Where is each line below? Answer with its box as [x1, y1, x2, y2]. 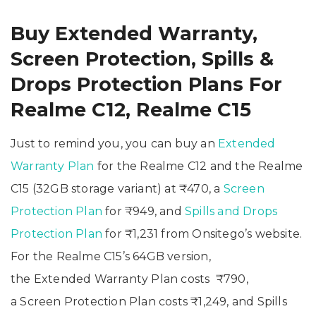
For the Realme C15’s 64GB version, [11, 249, 211, 263]
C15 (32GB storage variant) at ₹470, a [11, 181, 224, 195]
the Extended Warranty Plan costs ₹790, [11, 272, 248, 286]
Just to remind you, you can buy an [11, 136, 218, 150]
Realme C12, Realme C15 [11, 97, 251, 121]
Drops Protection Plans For [11, 72, 282, 96]
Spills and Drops [185, 204, 278, 218]
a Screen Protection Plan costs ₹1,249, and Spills [11, 294, 287, 308]
